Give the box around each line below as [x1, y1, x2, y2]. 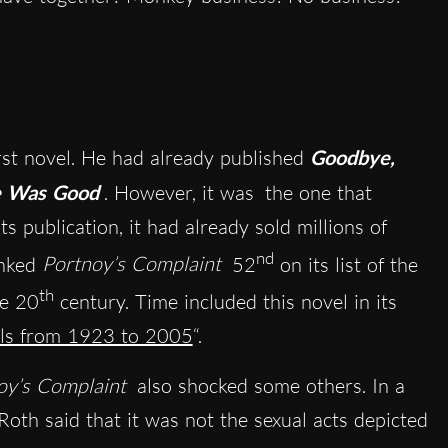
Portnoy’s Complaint [41, 251, 221, 277]
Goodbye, [309, 144, 395, 169]
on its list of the [273, 251, 418, 277]
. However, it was [103, 179, 254, 205]
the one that [264, 179, 372, 205]
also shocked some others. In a [130, 373, 405, 399]
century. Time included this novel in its [53, 289, 397, 315]
